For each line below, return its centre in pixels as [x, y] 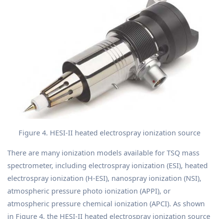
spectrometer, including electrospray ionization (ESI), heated [108, 165]
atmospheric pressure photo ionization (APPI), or [89, 190]
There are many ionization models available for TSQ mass [103, 152]
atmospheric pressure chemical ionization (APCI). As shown [106, 203]
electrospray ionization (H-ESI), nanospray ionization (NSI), [104, 178]
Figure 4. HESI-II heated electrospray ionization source [109, 132]
